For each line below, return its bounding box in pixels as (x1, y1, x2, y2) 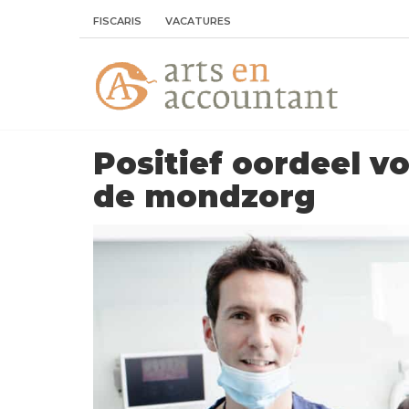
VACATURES (165, 15, 231, 27)
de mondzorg (93, 178, 316, 215)
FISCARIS (93, 15, 142, 27)
